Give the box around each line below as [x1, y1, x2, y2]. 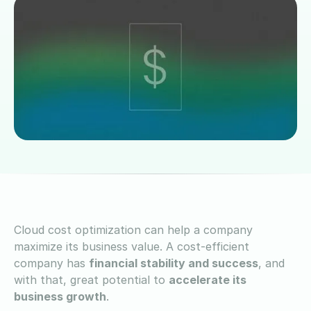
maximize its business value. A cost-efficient [14, 239, 249, 253]
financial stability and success [89, 255, 258, 270]
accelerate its [169, 272, 246, 287]
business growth [14, 289, 106, 303]
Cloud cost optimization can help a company [14, 222, 253, 237]
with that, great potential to [14, 272, 169, 287]
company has [14, 255, 89, 270]
